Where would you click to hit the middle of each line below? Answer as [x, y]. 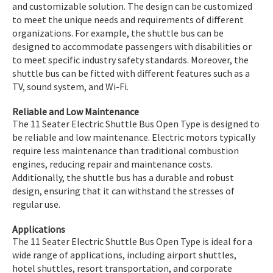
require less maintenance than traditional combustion [126, 150]
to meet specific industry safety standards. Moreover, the [130, 59]
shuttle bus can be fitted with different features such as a [131, 73]
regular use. [36, 204]
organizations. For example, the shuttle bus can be [118, 33]
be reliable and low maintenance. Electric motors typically [134, 137]
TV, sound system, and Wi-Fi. [70, 86]
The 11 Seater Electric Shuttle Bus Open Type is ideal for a [132, 241]
